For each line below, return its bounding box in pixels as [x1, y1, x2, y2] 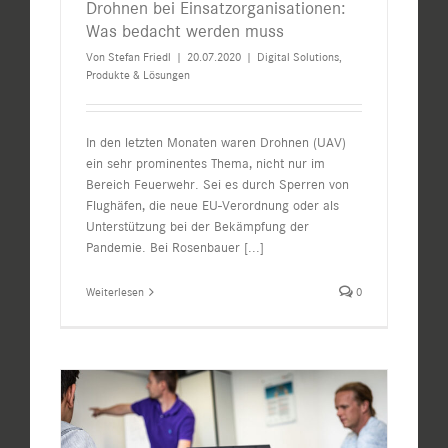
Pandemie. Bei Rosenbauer [86, 239, 244, 257]
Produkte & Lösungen [86, 68, 190, 83]
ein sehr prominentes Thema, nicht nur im [86, 155, 325, 173]
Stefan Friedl [108, 50, 171, 65]
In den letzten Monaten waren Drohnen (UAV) [86, 134, 346, 152]
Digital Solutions [257, 50, 339, 65]
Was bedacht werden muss [86, 20, 284, 43]
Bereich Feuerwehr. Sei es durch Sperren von [86, 176, 349, 194]
